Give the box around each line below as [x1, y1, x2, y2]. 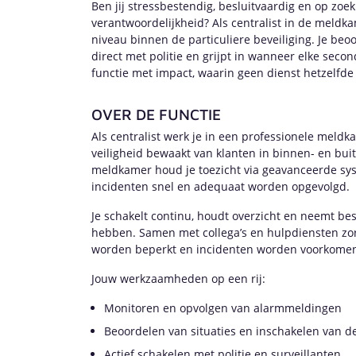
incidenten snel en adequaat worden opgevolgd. [91, 179, 350, 194]
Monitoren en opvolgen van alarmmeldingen [104, 300, 342, 315]
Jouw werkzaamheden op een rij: [91, 271, 265, 286]
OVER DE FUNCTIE [91, 105, 221, 123]
